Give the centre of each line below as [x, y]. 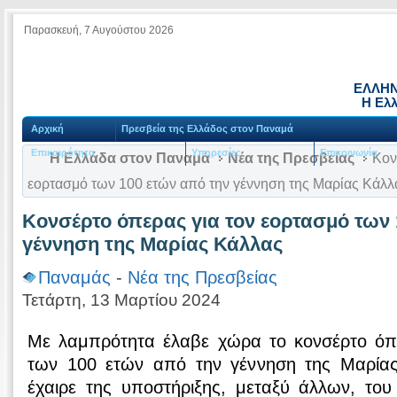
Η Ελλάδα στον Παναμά [130, 158]
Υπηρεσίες [216, 153]
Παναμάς [74, 277]
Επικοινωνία [349, 153]
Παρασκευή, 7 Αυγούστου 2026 [99, 30]
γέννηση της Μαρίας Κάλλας [152, 245]
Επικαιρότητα [63, 153]
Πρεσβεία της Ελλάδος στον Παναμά [207, 129]
